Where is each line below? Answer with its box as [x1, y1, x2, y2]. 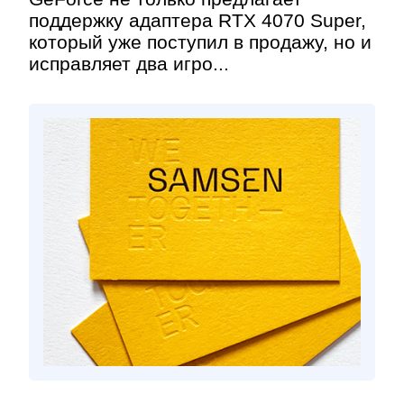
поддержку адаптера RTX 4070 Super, [29, 10, 366, 31]
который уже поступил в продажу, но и [29, 32, 372, 52]
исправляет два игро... [29, 53, 229, 74]
